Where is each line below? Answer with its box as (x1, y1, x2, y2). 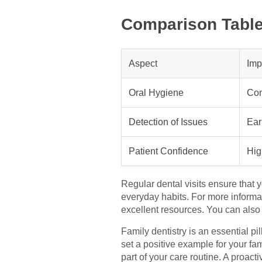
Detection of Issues (129, 116, 208, 127)
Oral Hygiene (129, 87, 184, 98)
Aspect (129, 58, 157, 68)
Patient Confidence (129, 146, 208, 156)
